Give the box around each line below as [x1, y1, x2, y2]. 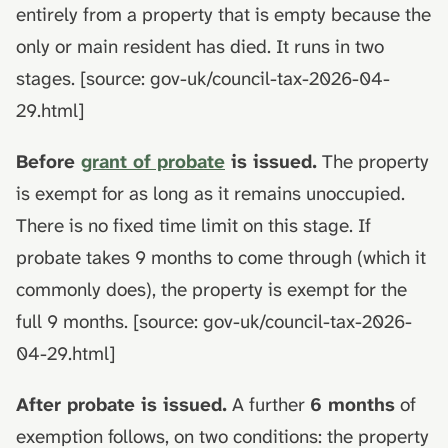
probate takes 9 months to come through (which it [16, 244, 426, 270]
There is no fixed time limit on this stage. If [16, 212, 371, 238]
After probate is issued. [16, 391, 227, 417]
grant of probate [81, 148, 225, 174]
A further [227, 391, 310, 417]
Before [16, 148, 81, 174]
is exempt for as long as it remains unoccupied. [16, 180, 405, 206]
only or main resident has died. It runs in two [16, 33, 384, 59]
